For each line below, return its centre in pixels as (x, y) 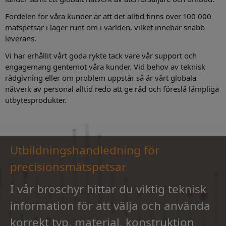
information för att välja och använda (110, 205)
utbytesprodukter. (36, 100)
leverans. (21, 39)
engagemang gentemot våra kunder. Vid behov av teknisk (105, 67)
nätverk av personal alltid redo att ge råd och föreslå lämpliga (112, 89)
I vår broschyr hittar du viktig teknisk (108, 189)
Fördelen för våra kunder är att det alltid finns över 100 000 (108, 16)
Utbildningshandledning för (85, 150)
